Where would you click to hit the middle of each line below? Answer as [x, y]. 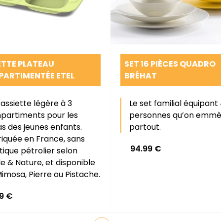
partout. [145, 127]
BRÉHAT [141, 76]
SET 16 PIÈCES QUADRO [170, 64]
